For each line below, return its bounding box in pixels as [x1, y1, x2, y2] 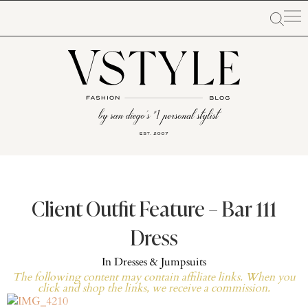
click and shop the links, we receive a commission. [38, 280, 270, 296]
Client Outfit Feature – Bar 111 [32, 201, 276, 221]
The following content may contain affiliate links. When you [12, 269, 296, 285]
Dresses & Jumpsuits [114, 254, 206, 269]
